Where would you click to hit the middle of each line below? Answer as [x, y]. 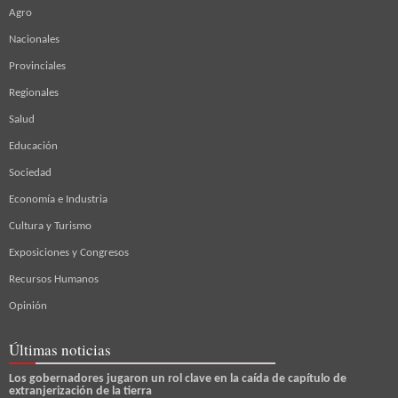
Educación [33, 147]
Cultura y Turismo [50, 227]
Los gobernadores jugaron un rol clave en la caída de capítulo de [178, 379]
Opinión [28, 306]
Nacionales [34, 40]
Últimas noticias [60, 350]
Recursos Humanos [54, 280]
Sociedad [30, 173]
